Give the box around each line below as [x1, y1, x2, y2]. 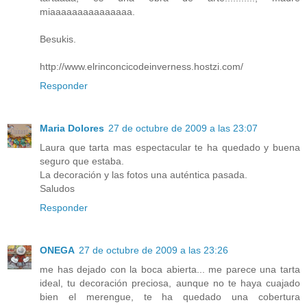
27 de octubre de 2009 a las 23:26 [79, 244, 228, 256]
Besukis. [40, 33, 76, 45]
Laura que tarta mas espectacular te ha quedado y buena [40, 141, 300, 153]
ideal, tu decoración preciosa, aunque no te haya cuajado [40, 277, 300, 288]
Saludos [40, 182, 75, 194]
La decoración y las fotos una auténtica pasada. [40, 169, 247, 180]
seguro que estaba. [40, 155, 124, 167]
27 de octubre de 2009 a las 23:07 [108, 122, 258, 134]
